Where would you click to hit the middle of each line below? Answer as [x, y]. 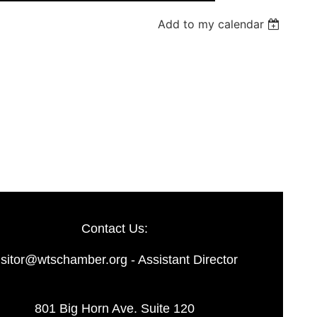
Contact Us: [114, 229]
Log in [253, 101]
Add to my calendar [211, 24]
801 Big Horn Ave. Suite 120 [114, 309]
